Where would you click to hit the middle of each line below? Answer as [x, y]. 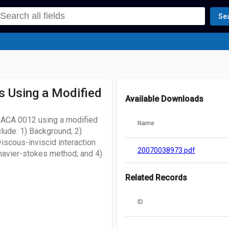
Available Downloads [164, 99]
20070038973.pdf [166, 150]
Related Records [156, 178]
